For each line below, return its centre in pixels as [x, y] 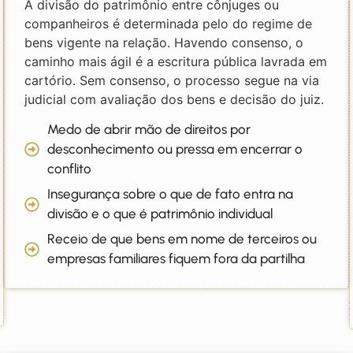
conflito [70, 169]
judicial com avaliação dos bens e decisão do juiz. [175, 99]
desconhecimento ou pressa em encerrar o [175, 149]
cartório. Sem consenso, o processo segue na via [172, 80]
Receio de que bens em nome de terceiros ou [182, 239]
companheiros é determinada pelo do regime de [169, 23]
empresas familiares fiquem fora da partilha [176, 259]
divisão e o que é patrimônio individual [160, 214]
